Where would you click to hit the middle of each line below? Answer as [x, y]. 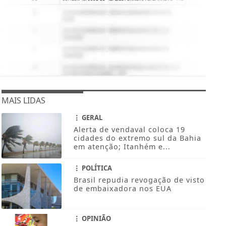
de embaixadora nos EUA [122, 189]
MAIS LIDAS [23, 101]
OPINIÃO [95, 219]
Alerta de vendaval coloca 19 [129, 130]
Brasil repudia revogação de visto [139, 180]
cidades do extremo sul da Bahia [137, 138]
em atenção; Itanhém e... [122, 147]
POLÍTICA [96, 168]
